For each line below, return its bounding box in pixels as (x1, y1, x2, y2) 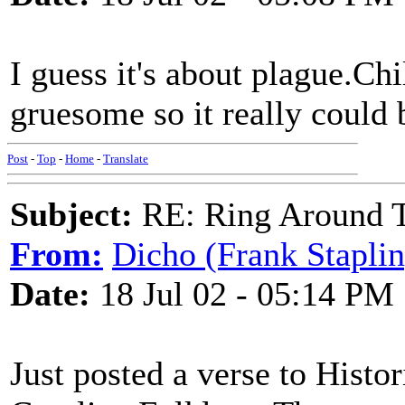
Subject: (10, 195, 133, 233)
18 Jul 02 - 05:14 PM (90, 275, 394, 313)
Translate (103, 152, 148, 165)
